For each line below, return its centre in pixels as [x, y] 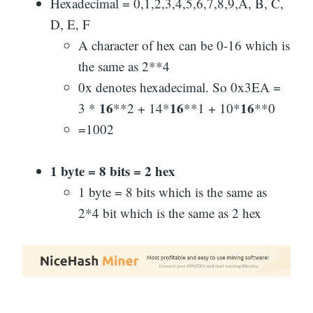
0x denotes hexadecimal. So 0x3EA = [180, 87]
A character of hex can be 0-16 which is [184, 45]
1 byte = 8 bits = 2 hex [113, 171]
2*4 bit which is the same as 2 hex [170, 213]
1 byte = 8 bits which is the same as [173, 192]
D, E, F [70, 24]
